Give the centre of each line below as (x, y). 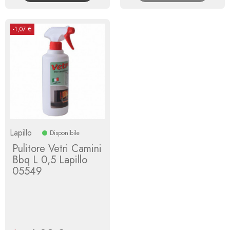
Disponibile (65, 133)
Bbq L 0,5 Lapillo (50, 160)
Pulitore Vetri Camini (57, 148)
